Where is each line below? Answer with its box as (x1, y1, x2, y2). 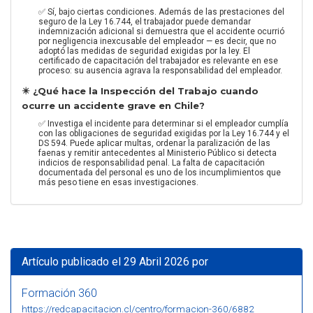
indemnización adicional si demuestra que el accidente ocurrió (38, 26, 284, 36)
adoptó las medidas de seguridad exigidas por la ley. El (38, 45, 250, 56)
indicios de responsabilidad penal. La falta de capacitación (38, 157, 265, 168)
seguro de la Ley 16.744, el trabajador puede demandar (38, 16, 251, 27)
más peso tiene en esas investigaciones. (38, 177, 198, 187)
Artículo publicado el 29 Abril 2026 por (22, 255, 208, 269)
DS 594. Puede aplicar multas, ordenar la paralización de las (38, 138, 270, 148)
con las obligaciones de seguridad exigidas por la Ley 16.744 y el (38, 128, 289, 138)
